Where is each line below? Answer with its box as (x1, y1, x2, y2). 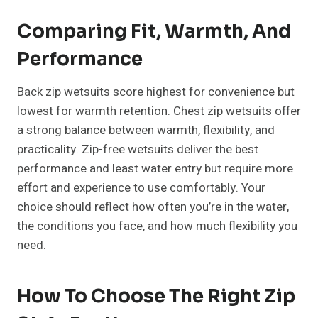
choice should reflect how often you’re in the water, (17, 198, 289, 216)
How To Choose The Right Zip (17, 285, 295, 309)
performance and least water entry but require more (17, 160, 293, 178)
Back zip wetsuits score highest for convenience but (17, 83, 295, 102)
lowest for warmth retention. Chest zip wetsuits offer (17, 102, 301, 121)
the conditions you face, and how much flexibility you (17, 217, 297, 236)
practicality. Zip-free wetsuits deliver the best (17, 141, 258, 159)
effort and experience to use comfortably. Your (17, 179, 265, 197)
